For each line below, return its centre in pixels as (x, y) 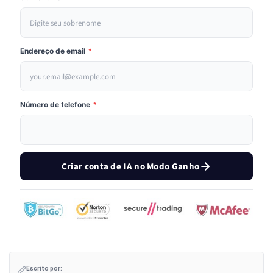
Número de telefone (56, 105)
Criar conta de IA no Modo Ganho (130, 166)
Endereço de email (54, 51)
